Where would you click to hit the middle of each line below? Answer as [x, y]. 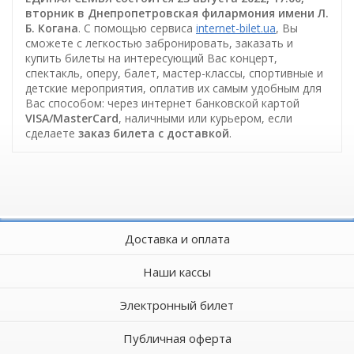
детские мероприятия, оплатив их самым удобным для [173, 88]
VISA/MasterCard [72, 119]
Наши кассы [177, 272]
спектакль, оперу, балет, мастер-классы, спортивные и [174, 73]
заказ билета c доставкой [154, 134]
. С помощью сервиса [137, 28]
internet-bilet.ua [236, 28]
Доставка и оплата [177, 239]
